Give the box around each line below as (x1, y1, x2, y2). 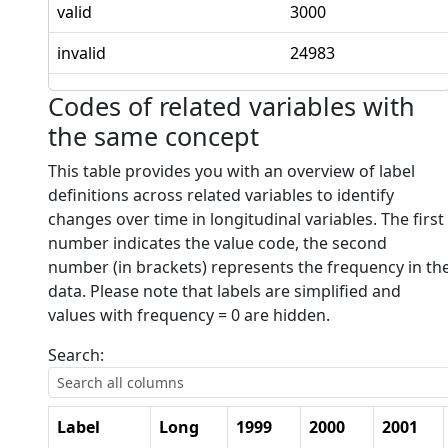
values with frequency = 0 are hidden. (48, 303, 330, 326)
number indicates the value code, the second (48, 231, 387, 254)
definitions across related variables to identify (48, 183, 394, 206)
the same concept (48, 118, 259, 153)
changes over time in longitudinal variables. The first (48, 207, 444, 230)
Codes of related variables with (48, 88, 415, 123)
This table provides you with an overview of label (48, 159, 415, 182)
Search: (48, 343, 104, 366)
